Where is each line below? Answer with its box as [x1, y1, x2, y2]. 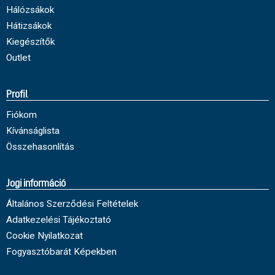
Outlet [6, 52, 31, 63]
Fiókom [6, 109, 37, 120]
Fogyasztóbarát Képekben [6, 246, 117, 257]
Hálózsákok [6, 4, 54, 15]
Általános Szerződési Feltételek [6, 198, 138, 209]
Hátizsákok [6, 20, 52, 31]
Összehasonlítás [6, 141, 74, 152]
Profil [6, 90, 28, 100]
